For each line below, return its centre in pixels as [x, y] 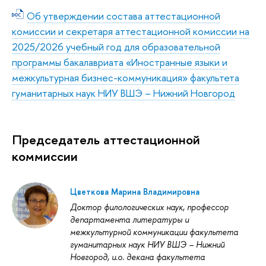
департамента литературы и [129, 220]
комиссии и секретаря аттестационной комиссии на [131, 31]
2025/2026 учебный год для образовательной [116, 47]
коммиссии [45, 156]
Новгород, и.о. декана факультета [137, 257]
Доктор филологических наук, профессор [149, 207]
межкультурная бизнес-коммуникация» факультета [126, 78]
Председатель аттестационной [106, 140]
